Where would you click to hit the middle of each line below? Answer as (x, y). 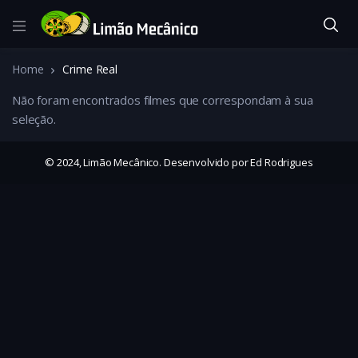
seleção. (34, 119)
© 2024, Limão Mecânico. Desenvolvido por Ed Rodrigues (179, 162)
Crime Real (90, 69)
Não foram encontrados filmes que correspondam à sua (163, 100)
